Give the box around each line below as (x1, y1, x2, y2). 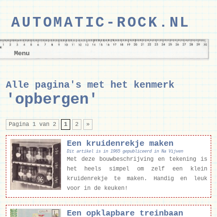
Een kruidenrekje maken (66, 139, 173, 149)
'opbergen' (6, 91, 98, 108)
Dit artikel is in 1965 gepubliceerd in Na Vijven (66, 149, 183, 155)
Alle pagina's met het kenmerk (6, 80, 174, 91)
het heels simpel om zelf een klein (66, 166, 207, 173)
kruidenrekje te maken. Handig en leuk (66, 175, 207, 183)
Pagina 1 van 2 (9, 121, 56, 128)
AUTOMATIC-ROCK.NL (11, 15, 190, 31)
